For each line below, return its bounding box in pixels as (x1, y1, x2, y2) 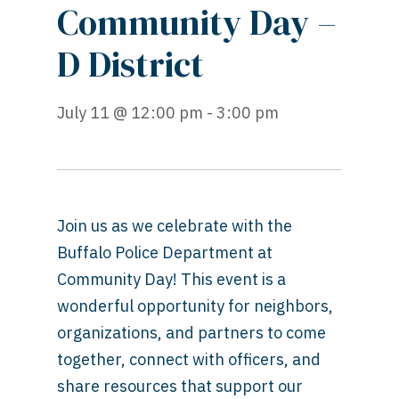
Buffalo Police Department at (57, 241, 273, 263)
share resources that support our (57, 375, 303, 396)
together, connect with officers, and (57, 348, 321, 370)
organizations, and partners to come (57, 322, 326, 343)
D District (57, 39, 204, 88)
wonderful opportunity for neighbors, (57, 295, 333, 316)
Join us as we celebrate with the (57, 215, 292, 236)
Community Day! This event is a (57, 268, 286, 289)
